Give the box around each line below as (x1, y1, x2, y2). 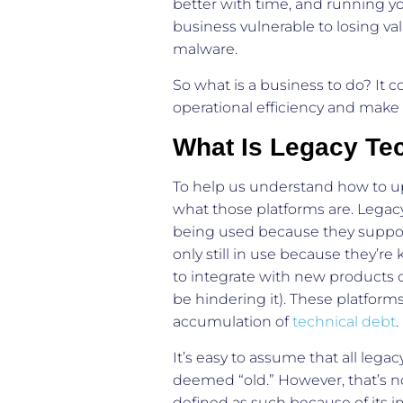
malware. (173, 40, 241, 58)
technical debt (292, 312, 396, 330)
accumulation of (173, 312, 292, 330)
